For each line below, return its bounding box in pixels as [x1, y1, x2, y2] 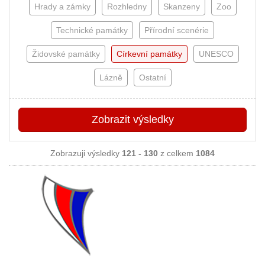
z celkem [158, 148, 196, 158]
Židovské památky [31, 49, 100, 59]
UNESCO [198, 49, 234, 59]
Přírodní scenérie [144, 25, 209, 35]
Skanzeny [163, 2, 200, 11]
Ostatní [138, 73, 166, 82]
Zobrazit [91, 114, 133, 125]
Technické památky [56, 25, 128, 35]
